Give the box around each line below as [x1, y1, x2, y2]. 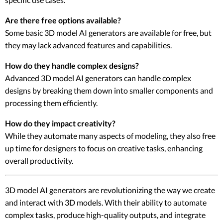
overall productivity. [5, 156, 73, 166]
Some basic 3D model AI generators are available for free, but [5, 28, 212, 38]
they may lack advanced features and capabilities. [5, 40, 172, 50]
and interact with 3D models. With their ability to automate [5, 198, 207, 208]
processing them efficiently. [5, 98, 98, 108]
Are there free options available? [5, 15, 121, 25]
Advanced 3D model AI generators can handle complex [5, 73, 191, 83]
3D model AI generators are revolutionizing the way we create [5, 185, 215, 195]
